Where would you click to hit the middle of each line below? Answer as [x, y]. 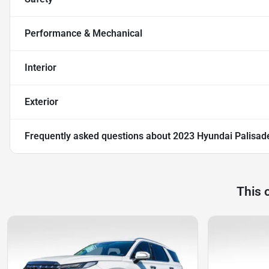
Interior [41, 67]
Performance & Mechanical [83, 33]
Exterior [41, 101]
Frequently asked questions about [99, 136]
